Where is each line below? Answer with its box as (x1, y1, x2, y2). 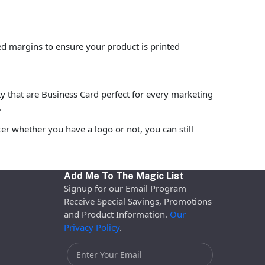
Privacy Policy (63, 221, 119, 233)
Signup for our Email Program (63, 182, 186, 194)
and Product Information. (63, 208, 170, 220)
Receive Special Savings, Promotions (63, 195, 212, 207)
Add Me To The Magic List (63, 170, 184, 182)
